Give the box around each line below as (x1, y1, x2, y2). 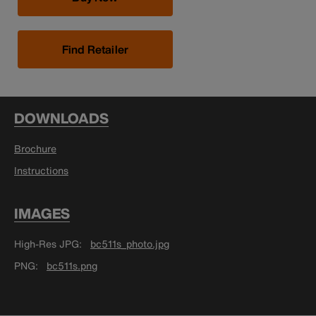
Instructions (14, 163, 68, 178)
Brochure (14, 141, 56, 157)
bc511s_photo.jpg (90, 236, 169, 252)
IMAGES (14, 203, 70, 224)
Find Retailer (61, 41, 129, 59)
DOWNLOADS (14, 108, 109, 129)
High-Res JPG (14, 236, 79, 252)
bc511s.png (47, 258, 97, 274)
